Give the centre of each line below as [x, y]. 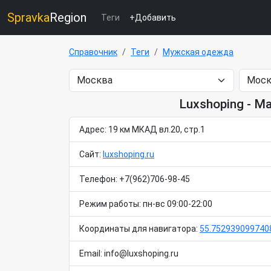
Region [68, 18]
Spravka [28, 18]
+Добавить [153, 18]
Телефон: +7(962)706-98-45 [135, 179]
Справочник [93, 52]
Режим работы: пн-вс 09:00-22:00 [146, 204]
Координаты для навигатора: [139, 229]
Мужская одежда [198, 52]
